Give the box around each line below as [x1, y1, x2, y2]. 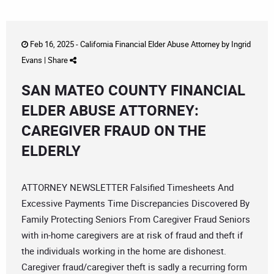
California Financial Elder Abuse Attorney [80, 39, 220, 50]
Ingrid [231, 39, 251, 50]
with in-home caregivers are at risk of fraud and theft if [21, 229, 243, 242]
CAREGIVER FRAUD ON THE [21, 120, 206, 141]
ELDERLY [21, 141, 81, 161]
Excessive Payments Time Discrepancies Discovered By [21, 197, 250, 210]
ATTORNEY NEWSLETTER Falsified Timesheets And [21, 181, 234, 194]
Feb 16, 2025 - [28, 39, 80, 50]
